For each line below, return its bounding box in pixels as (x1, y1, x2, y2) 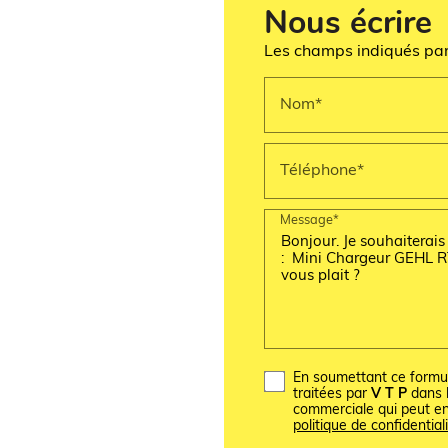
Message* (280, 213, 339, 227)
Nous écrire (264, 9, 432, 41)
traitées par (293, 387, 371, 403)
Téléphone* (280, 162, 364, 179)
